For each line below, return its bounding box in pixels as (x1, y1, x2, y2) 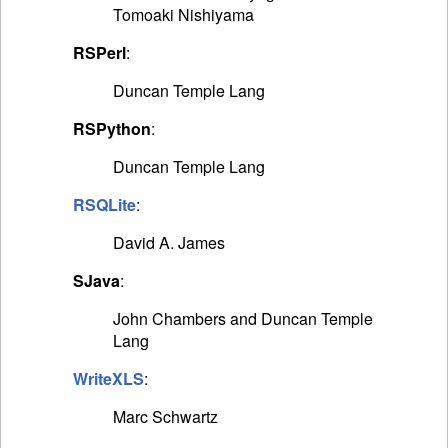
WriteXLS (73, 367, 144, 391)
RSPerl (73, 41, 126, 65)
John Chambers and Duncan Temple (113, 307, 373, 331)
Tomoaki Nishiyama (113, 3, 254, 27)
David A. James (113, 231, 225, 255)
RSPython (73, 117, 151, 141)
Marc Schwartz (113, 405, 218, 429)
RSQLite (73, 193, 136, 217)
